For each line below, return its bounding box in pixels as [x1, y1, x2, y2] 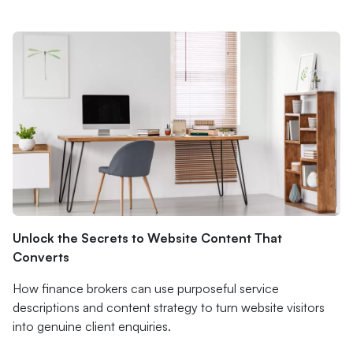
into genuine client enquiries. [13, 318, 171, 334]
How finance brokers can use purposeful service [13, 281, 279, 296]
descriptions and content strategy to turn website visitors [13, 299, 325, 315]
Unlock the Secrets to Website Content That [13, 230, 282, 246]
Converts [13, 249, 69, 265]
